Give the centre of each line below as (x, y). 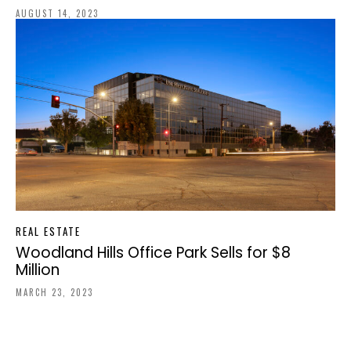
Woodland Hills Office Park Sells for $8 (153, 253)
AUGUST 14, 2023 (57, 14)
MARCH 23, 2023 (54, 293)
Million (38, 270)
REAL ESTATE (48, 232)
